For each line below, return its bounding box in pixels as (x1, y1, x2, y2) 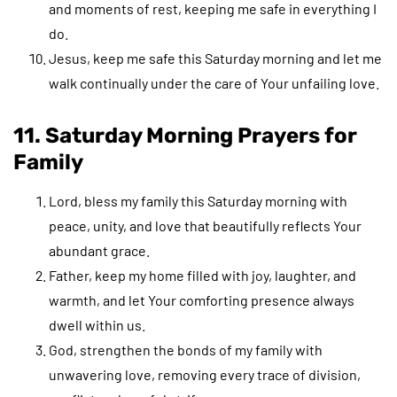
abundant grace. (49, 241, 150, 259)
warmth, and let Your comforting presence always (49, 291, 354, 308)
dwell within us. (49, 315, 145, 333)
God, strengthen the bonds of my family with (49, 340, 323, 358)
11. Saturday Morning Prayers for (13, 122, 357, 148)
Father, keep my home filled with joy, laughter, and (49, 266, 356, 284)
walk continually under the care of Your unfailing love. (49, 74, 379, 91)
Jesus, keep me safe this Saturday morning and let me (49, 49, 382, 66)
